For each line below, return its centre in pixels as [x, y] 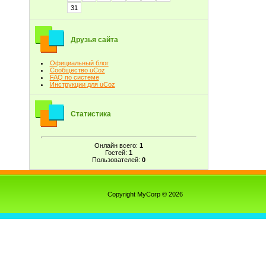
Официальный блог [79, 63]
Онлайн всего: [117, 145]
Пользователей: [117, 159]
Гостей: [117, 152]
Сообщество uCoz [77, 70]
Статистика [91, 114]
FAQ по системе [74, 77]
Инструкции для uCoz [82, 84]
